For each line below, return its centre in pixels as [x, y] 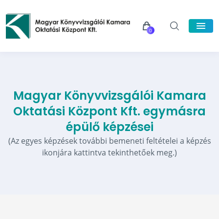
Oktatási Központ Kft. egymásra [109, 111]
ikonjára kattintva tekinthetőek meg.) [109, 153]
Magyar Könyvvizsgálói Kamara [109, 96]
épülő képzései [109, 127]
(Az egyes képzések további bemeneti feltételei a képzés [109, 141]
